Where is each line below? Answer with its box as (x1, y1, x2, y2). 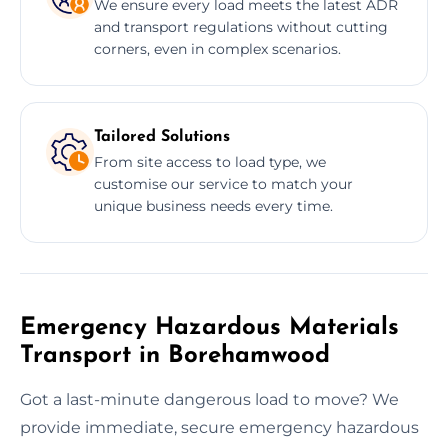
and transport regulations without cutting (94, 17, 388, 36)
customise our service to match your (94, 174, 353, 193)
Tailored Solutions (94, 128, 230, 145)
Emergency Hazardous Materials (20, 315, 399, 340)
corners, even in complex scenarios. (94, 39, 341, 58)
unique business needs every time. (94, 196, 333, 215)
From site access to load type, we (94, 152, 326, 171)
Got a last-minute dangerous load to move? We (20, 389, 399, 409)
